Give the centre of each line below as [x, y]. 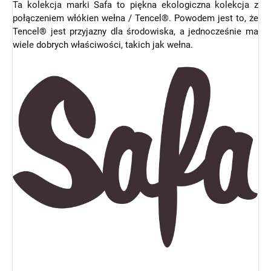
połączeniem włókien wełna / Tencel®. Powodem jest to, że [135, 18]
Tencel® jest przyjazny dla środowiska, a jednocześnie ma [135, 32]
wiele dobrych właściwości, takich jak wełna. [103, 45]
